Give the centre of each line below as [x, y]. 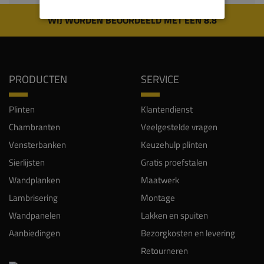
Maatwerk [160, 180]
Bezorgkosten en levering [188, 233]
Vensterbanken [37, 145]
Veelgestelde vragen [179, 127]
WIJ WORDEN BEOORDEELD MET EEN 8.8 [132, 20]
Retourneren [164, 251]
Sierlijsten [27, 163]
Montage [158, 198]
